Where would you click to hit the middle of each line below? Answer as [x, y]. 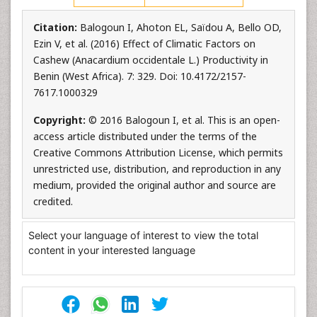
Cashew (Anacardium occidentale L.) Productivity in [151, 60]
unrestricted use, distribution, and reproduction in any [157, 169]
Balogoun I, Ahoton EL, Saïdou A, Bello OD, [181, 27]
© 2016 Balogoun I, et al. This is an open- [184, 120]
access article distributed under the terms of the [145, 136]
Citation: [57, 27]
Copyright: [61, 120]
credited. [53, 201]
